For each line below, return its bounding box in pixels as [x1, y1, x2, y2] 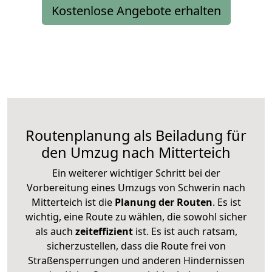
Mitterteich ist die [31, 195, 112, 209]
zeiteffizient [75, 224, 133, 238]
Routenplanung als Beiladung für [25, 125, 246, 145]
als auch [35, 224, 75, 238]
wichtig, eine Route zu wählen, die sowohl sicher [25, 209, 247, 223]
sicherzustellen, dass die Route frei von [46, 239, 226, 253]
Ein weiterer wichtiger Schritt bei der [52, 166, 220, 180]
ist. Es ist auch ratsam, [132, 224, 237, 238]
